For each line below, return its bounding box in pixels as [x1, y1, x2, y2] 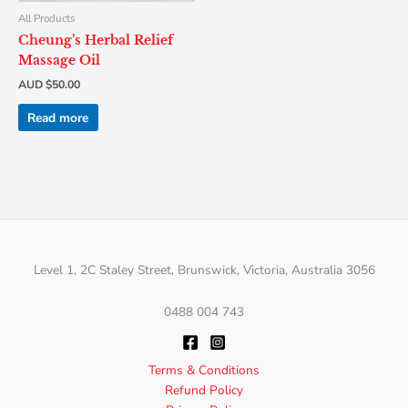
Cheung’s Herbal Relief [18, 32, 173, 48]
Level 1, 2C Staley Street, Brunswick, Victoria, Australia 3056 [33, 261, 375, 280]
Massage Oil [18, 52, 100, 68]
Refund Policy [165, 382, 243, 400]
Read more [27, 108, 89, 127]
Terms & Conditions [148, 362, 260, 380]
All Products [18, 11, 76, 26]
